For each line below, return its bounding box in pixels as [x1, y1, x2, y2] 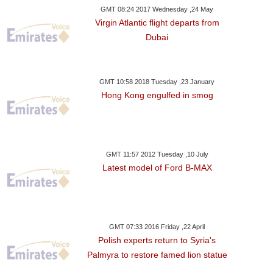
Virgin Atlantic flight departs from [94, 18, 219, 27]
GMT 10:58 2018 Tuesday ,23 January [99, 78, 215, 85]
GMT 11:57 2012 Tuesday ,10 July [105, 151, 208, 158]
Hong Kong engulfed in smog [101, 90, 213, 100]
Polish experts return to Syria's [98, 235, 216, 245]
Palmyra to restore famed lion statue [87, 250, 227, 260]
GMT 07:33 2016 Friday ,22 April [109, 223, 205, 230]
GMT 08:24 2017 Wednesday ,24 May [101, 5, 214, 13]
